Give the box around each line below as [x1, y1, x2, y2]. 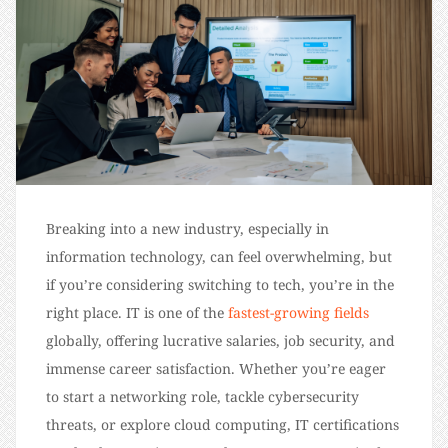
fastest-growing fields [228, 302, 369, 322]
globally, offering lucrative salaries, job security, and [46, 330, 395, 350]
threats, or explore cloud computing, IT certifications [46, 414, 399, 434]
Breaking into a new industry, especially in [46, 218, 329, 238]
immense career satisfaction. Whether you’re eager [46, 358, 386, 378]
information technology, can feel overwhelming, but [46, 246, 392, 266]
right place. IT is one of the [46, 302, 228, 322]
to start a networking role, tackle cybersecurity [46, 386, 359, 406]
